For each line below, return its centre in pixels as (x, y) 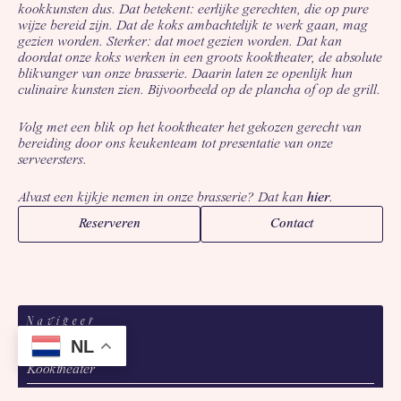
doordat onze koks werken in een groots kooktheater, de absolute (200, 59)
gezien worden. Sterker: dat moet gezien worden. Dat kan (180, 43)
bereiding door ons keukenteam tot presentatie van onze (175, 145)
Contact (292, 225)
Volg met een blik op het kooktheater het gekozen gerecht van (190, 128)
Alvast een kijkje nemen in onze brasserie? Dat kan (162, 198)
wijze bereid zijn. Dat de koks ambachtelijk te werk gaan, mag (193, 26)
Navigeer (62, 321)
